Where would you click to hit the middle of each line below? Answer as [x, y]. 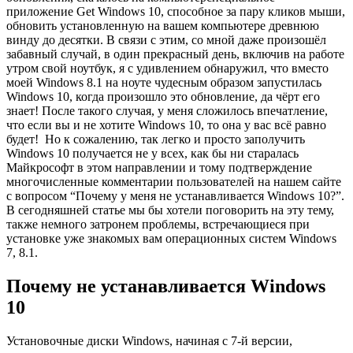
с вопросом [38, 195]
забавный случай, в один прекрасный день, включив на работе [175, 54]
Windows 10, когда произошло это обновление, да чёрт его [163, 96]
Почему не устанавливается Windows [166, 286]
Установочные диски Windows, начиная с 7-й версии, [149, 340]
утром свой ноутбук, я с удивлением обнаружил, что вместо [167, 68]
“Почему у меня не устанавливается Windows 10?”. [207, 195]
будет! [26, 139]
